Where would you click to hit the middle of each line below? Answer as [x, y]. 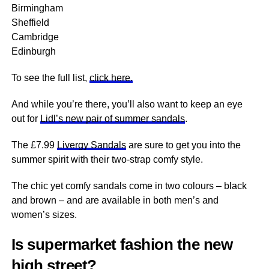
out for [26, 119]
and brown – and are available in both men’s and [115, 200]
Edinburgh [33, 51]
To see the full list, [50, 78]
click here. [111, 78]
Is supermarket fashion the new [122, 244]
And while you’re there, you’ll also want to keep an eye [127, 104]
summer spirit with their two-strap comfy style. [107, 159]
